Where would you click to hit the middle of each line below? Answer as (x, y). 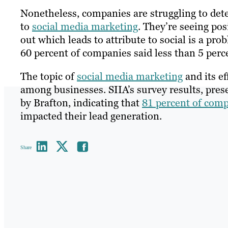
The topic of (49, 77)
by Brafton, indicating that (81, 103)
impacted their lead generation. (91, 116)
